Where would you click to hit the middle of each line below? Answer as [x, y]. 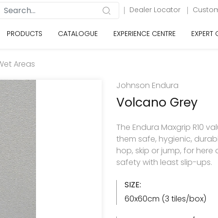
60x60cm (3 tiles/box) [165, 199]
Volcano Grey [157, 102]
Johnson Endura [147, 85]
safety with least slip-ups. [164, 162]
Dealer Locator [156, 10]
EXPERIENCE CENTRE [145, 34]
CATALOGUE [78, 34]
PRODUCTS [25, 34]
